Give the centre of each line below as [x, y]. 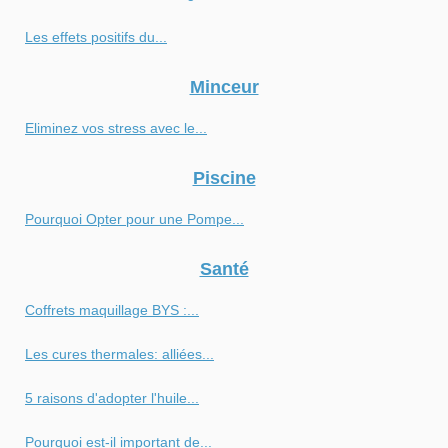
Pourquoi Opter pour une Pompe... [134, 218]
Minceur [224, 86]
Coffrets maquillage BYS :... [112, 309]
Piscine [224, 177]
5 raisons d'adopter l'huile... [112, 397]
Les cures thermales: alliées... [119, 353]
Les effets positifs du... [96, 36]
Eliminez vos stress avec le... [116, 127]
